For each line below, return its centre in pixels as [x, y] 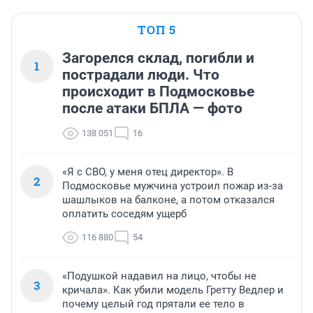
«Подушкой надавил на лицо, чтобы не [159, 276]
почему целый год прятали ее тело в [153, 304]
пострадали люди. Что [141, 75]
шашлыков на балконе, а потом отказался [168, 200]
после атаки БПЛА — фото [152, 108]
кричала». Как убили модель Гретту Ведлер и [173, 290]
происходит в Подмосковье [158, 92]
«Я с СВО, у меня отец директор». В [148, 172]
